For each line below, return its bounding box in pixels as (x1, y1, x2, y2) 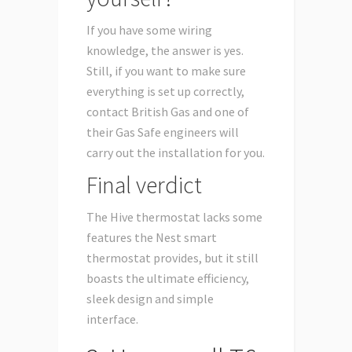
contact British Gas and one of (86, 104, 249, 120)
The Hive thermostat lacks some (86, 209, 262, 225)
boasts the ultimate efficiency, (86, 270, 249, 287)
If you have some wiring (86, 22, 212, 38)
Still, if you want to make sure (86, 63, 246, 79)
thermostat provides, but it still (86, 250, 258, 266)
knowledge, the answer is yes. (86, 42, 244, 59)
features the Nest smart (86, 229, 217, 246)
